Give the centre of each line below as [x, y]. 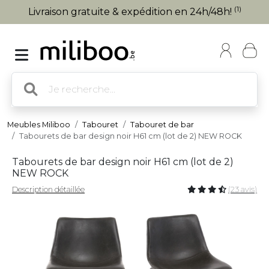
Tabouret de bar [162, 125]
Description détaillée [48, 189]
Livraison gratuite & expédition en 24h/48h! [131, 12]
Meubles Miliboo [39, 125]
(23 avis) [243, 189]
